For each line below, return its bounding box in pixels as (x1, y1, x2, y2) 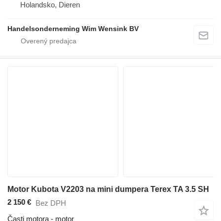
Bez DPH (36, 198, 66, 207)
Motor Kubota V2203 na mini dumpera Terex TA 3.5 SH (7, 184, 209, 193)
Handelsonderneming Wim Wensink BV (7, 24, 139, 33)
